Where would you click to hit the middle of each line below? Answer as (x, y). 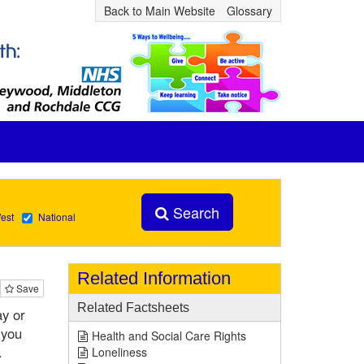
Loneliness (119, 352)
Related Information (154, 278)
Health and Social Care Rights (169, 336)
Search (194, 212)
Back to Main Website (160, 11)
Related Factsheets (133, 308)
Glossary (249, 11)
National (56, 217)
